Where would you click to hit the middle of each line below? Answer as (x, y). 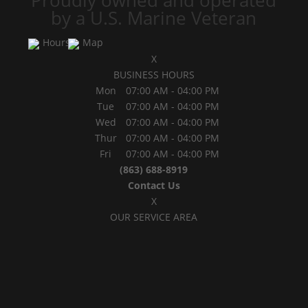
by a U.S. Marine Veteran (154, 18)
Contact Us (154, 185)
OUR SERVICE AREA (154, 217)
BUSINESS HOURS (154, 75)
